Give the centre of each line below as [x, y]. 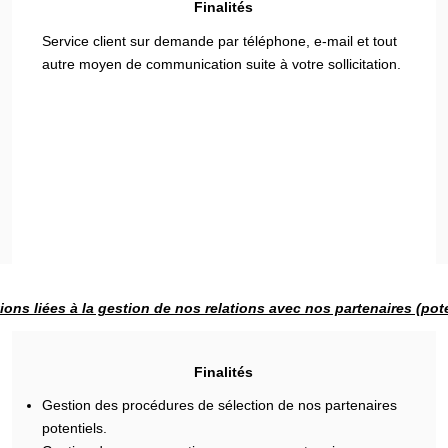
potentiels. [75, 428]
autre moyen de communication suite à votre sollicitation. [222, 63]
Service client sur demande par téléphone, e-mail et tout [220, 40]
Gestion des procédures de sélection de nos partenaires [220, 405]
